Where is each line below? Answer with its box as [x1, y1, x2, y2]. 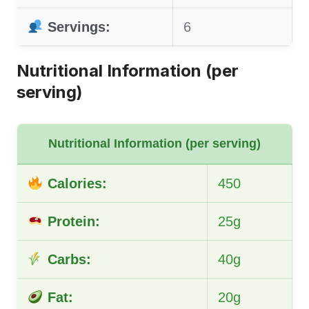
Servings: [43, 19, 110, 34]
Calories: [43, 175, 107, 191]
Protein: [43, 213, 100, 229]
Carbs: [43, 251, 91, 267]
